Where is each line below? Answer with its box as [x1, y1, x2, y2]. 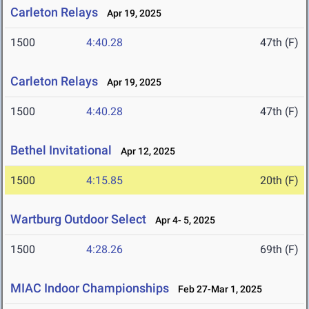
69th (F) [260, 243, 299, 257]
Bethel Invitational [10, 143, 112, 158]
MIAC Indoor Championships [10, 281, 169, 296]
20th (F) [260, 174, 299, 188]
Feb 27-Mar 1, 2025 [172, 283, 262, 295]
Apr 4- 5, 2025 [149, 215, 215, 226]
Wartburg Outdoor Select [10, 212, 146, 227]
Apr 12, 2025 [114, 146, 175, 157]
